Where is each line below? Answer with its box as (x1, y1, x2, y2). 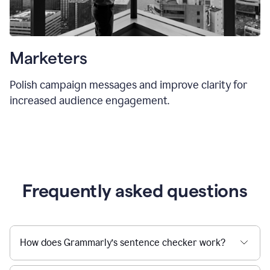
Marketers (10, 48, 87, 67)
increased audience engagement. (10, 93, 169, 107)
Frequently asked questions (22, 180, 248, 201)
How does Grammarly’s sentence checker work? (20, 236, 225, 248)
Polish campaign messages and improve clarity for (10, 78, 247, 92)
